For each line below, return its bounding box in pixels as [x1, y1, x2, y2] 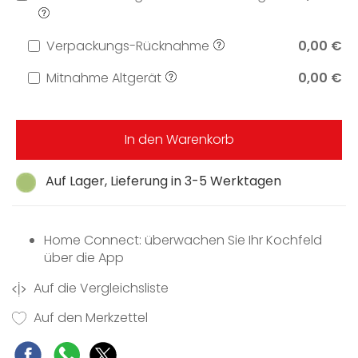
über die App [44, 249, 124, 268]
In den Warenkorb [124, 130, 234, 149]
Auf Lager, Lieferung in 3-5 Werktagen [45, 172, 281, 191]
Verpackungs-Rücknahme [46, 37, 209, 56]
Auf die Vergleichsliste [30, 279, 169, 298]
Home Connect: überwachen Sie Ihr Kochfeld [44, 231, 322, 250]
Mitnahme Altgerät [46, 69, 161, 88]
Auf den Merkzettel [30, 308, 148, 328]
